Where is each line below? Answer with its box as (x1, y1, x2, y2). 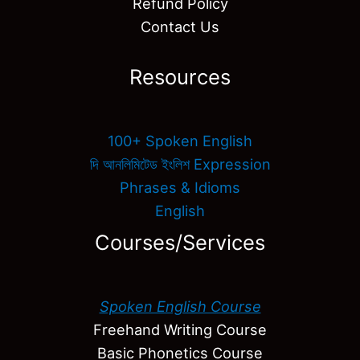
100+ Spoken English (108, 131, 252, 149)
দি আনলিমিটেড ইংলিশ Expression (89, 154, 271, 173)
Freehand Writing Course (93, 320, 267, 338)
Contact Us (141, 18, 219, 36)
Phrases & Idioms (120, 178, 240, 196)
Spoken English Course (99, 297, 261, 315)
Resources (129, 63, 231, 89)
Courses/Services (95, 229, 265, 255)
